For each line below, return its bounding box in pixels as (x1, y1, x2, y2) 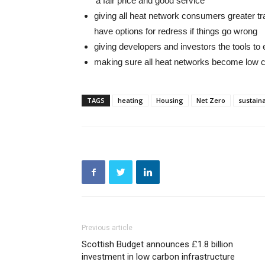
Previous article (82, 224, 132, 232)
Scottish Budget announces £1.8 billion (82, 239, 233, 250)
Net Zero (196, 96, 225, 105)
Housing (156, 96, 183, 105)
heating (118, 96, 143, 105)
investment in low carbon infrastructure (82, 251, 235, 262)
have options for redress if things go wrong (94, 26, 257, 36)
